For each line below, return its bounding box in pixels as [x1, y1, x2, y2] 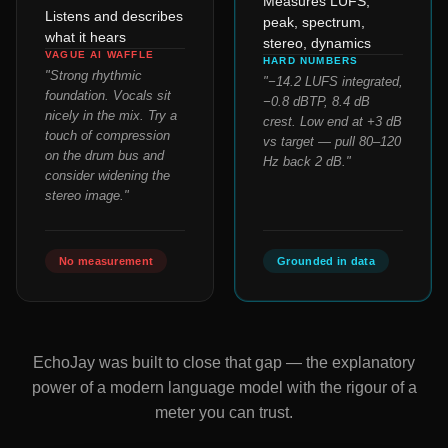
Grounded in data [277, 255, 375, 268]
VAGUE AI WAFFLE [45, 49, 154, 61]
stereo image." [45, 188, 129, 204]
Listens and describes [45, 8, 183, 25]
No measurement [59, 255, 154, 268]
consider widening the [45, 168, 170, 184]
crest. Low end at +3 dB [263, 114, 402, 130]
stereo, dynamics [263, 35, 371, 52]
